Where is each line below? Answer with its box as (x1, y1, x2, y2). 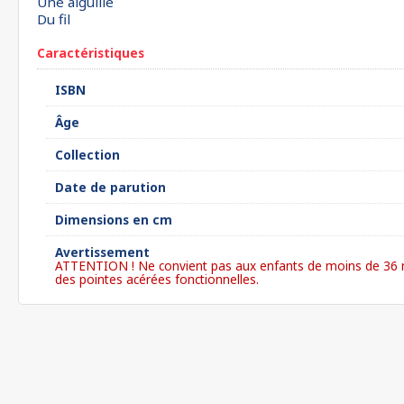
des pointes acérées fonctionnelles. (55, 271, 259, 288)
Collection (55, 146, 120, 163)
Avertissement (55, 243, 150, 261)
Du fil (37, 10, 70, 28)
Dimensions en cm (55, 211, 172, 228)
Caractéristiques (37, 44, 144, 61)
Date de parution (55, 179, 166, 196)
